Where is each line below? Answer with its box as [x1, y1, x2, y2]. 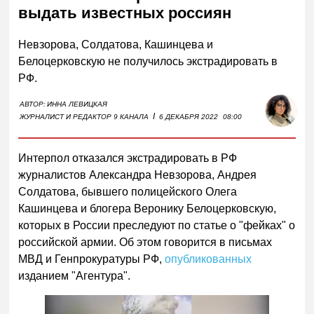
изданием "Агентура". [18, 269, 131, 282]
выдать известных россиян [18, 4, 232, 22]
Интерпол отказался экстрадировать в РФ [18, 151, 238, 164]
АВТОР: [20, 100, 46, 108]
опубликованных [165, 252, 252, 265]
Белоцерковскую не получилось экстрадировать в [18, 55, 278, 67]
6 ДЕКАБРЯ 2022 [159, 112, 219, 121]
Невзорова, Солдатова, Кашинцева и [18, 38, 214, 50]
